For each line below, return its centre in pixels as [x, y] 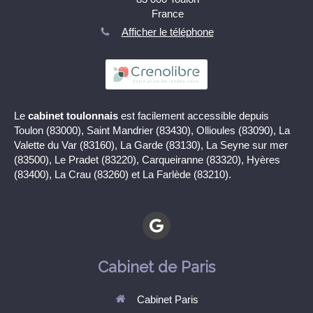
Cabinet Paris [167, 299]
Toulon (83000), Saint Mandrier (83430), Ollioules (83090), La [152, 130]
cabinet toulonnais [73, 115]
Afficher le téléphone [167, 32]
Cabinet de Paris [156, 267]
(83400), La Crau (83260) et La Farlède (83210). [123, 174]
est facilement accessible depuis [194, 115]
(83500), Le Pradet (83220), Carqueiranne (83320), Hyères [147, 159]
